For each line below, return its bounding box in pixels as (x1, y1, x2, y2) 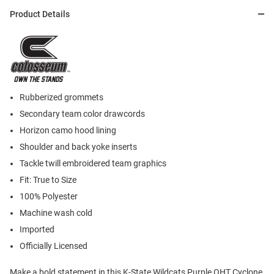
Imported (20, 224, 54, 235)
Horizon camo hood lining (20, 125, 116, 136)
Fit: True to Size (20, 175, 76, 185)
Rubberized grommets (20, 92, 103, 103)
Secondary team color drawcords (20, 109, 145, 119)
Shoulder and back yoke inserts (20, 142, 137, 152)
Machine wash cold (20, 208, 92, 218)
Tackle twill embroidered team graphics (20, 158, 166, 169)
